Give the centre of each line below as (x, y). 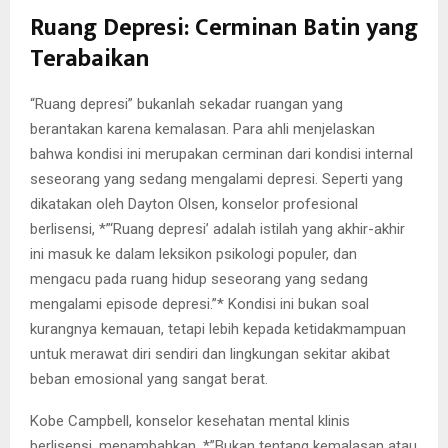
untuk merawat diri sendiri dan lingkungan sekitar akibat (210, 354)
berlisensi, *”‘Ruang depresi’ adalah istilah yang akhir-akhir (217, 229)
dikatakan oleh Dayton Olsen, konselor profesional (194, 204)
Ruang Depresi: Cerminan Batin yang (224, 28)
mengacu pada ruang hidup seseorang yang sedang (199, 279)
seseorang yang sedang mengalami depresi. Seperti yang (216, 179)
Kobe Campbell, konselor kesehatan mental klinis (190, 421)
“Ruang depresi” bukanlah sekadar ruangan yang (186, 104)
